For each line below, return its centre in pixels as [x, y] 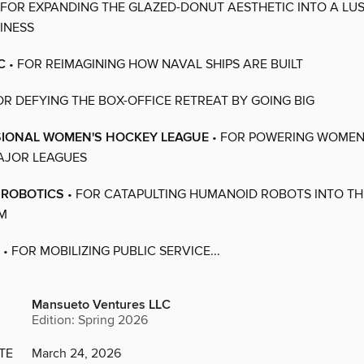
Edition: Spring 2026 [90, 321]
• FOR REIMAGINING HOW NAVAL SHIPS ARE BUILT [154, 65]
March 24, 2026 [76, 354]
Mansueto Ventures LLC [101, 305]
